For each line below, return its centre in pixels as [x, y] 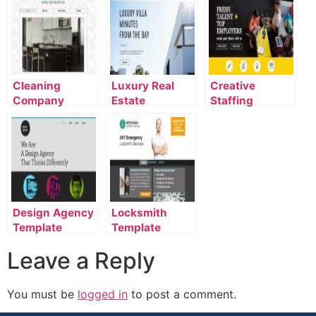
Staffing [232, 101]
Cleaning [37, 86]
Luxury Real [143, 86]
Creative [233, 86]
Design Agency [53, 213]
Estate [128, 101]
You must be [42, 294]
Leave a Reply [81, 261]
